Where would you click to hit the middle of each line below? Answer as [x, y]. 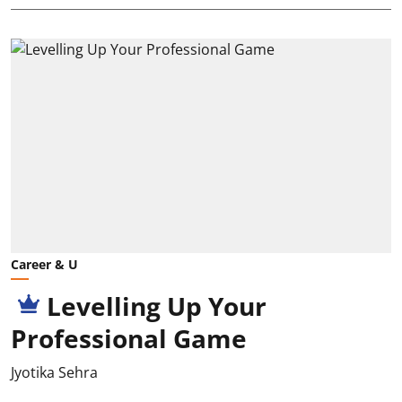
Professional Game [129, 338]
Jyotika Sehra [54, 372]
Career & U [44, 264]
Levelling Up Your [157, 306]
